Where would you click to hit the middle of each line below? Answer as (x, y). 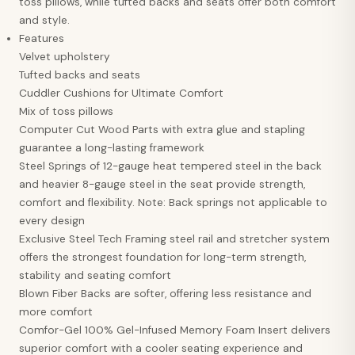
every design (52, 221)
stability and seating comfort (95, 276)
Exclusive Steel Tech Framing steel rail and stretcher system (174, 239)
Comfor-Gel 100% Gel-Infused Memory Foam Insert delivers (175, 330)
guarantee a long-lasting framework (112, 148)
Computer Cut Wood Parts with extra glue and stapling (162, 130)
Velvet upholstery (65, 57)
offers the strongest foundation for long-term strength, (162, 258)
